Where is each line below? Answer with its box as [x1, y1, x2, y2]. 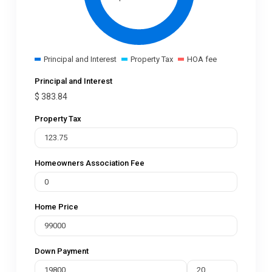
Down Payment [35, 246, 89, 256]
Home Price [35, 202, 78, 211]
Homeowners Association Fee [35, 158, 144, 168]
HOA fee [186, 55, 217, 64]
